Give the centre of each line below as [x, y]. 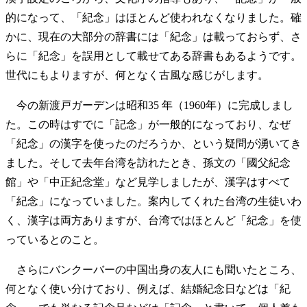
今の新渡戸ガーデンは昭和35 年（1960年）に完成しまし [149, 105]
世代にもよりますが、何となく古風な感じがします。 [137, 75]
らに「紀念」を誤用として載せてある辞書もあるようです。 [153, 56]
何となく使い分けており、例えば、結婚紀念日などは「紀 [148, 288]
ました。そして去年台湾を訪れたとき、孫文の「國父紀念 [148, 162]
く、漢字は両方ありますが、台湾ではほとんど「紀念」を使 [153, 220]
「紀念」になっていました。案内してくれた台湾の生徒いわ [153, 201]
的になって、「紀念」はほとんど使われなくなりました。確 [153, 17]
